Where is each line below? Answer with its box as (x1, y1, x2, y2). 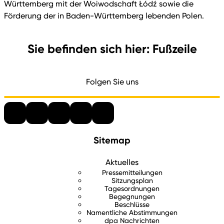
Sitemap (93, 134, 130, 146)
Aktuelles (105, 157, 138, 167)
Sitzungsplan (111, 176, 153, 185)
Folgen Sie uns (85, 76, 138, 86)
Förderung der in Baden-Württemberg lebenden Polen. (4, 11, 204, 20)
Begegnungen (109, 192, 155, 201)
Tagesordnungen (104, 184, 159, 193)
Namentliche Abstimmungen (86, 208, 177, 217)
